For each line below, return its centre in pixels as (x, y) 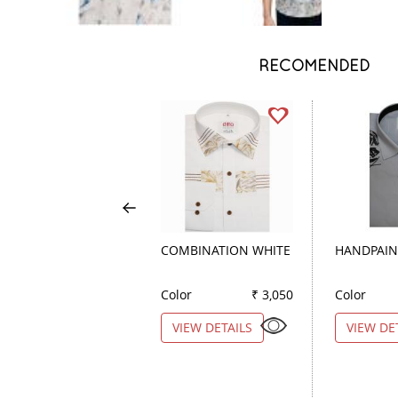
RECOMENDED (314, 65)
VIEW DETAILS (212, 327)
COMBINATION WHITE (226, 250)
